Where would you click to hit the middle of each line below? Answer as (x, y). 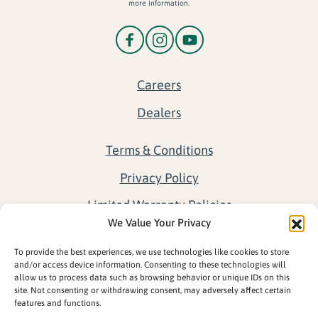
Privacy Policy (159, 177)
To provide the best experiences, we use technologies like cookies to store (152, 252)
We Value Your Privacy (159, 223)
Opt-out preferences (159, 259)
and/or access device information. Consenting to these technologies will (150, 265)
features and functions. (57, 303)
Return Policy (159, 232)
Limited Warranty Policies (159, 204)
